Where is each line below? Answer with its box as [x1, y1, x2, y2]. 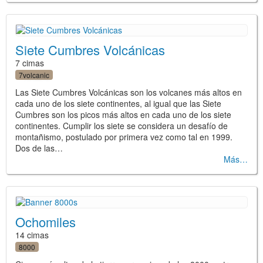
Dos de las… [15, 142, 63, 154]
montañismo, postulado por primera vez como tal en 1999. [15, 131, 232, 143]
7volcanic [19, 70, 49, 80]
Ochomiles [15, 212, 76, 231]
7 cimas [15, 57, 44, 69]
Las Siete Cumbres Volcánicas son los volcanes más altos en [15, 86, 242, 99]
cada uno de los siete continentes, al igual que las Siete [15, 97, 221, 110]
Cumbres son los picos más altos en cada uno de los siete [15, 109, 231, 121]
